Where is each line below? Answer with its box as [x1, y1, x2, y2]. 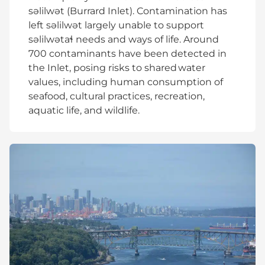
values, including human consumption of [28, 76, 223, 88]
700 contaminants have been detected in [28, 48, 227, 60]
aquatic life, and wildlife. [28, 105, 141, 117]
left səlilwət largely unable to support [28, 20, 204, 31]
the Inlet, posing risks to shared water [28, 62, 205, 74]
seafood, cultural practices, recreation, [28, 91, 205, 102]
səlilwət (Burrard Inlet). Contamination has [28, 5, 227, 17]
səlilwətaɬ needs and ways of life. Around [28, 34, 219, 46]
